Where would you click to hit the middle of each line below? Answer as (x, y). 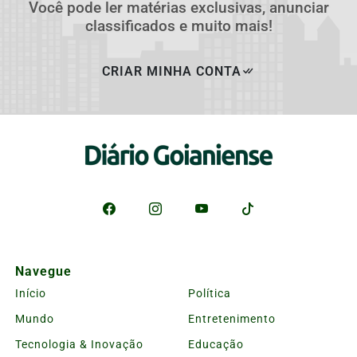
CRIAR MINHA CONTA (172, 71)
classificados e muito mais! (178, 25)
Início (31, 293)
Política (210, 293)
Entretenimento (232, 318)
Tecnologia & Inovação (79, 344)
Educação (216, 344)
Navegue (43, 271)
